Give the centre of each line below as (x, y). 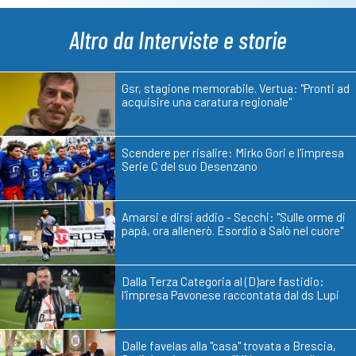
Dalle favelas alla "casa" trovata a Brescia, (229, 345)
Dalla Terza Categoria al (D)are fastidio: (223, 281)
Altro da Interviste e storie (178, 40)
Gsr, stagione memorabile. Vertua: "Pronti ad (236, 88)
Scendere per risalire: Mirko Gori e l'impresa (233, 152)
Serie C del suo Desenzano (190, 166)
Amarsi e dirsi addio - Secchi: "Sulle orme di (234, 217)
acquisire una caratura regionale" (207, 101)
